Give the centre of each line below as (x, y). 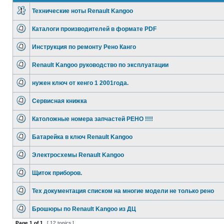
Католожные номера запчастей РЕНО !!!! (92, 119)
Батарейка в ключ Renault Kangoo (82, 137)
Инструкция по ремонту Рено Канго (84, 47)
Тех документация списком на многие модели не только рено (123, 191)
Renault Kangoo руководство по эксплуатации (100, 65)
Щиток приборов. (57, 173)
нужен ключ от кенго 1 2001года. (80, 83)
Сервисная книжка (59, 101)
